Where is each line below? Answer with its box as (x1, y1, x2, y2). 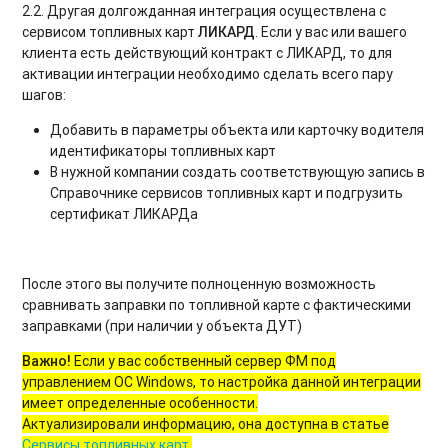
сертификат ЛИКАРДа (50, 204, 199, 223)
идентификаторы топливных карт (50, 141, 277, 160)
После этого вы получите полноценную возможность (22, 274, 377, 293)
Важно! (22, 351, 72, 370)
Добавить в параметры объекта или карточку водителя (50, 120, 425, 139)
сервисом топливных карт (22, 22, 199, 41)
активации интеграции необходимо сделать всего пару (22, 64, 394, 83)
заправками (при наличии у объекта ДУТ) (22, 316, 303, 335)
